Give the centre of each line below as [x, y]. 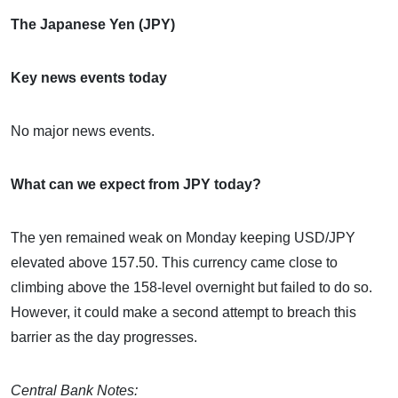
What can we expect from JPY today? [136, 184]
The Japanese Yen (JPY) [93, 24]
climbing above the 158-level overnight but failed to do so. [191, 287]
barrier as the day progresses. [104, 337]
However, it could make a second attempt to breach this [183, 312]
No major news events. [83, 131]
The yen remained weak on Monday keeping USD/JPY [183, 237]
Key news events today [89, 77]
